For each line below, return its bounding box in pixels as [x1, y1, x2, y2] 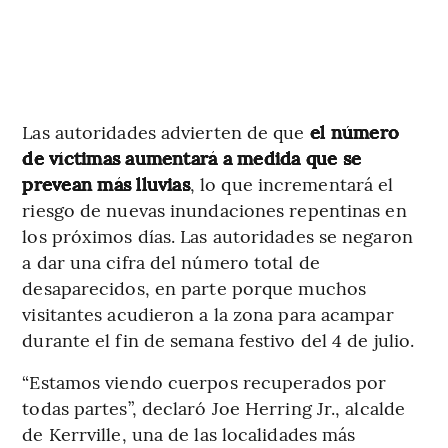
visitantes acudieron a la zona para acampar [22, 300, 394, 326]
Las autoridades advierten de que [22, 118, 305, 144]
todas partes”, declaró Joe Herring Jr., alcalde [22, 394, 406, 420]
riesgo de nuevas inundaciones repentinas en [22, 196, 407, 222]
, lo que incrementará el [189, 170, 394, 196]
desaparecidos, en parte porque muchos [22, 274, 367, 300]
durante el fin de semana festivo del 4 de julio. [22, 326, 415, 352]
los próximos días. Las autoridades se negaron [22, 222, 413, 248]
